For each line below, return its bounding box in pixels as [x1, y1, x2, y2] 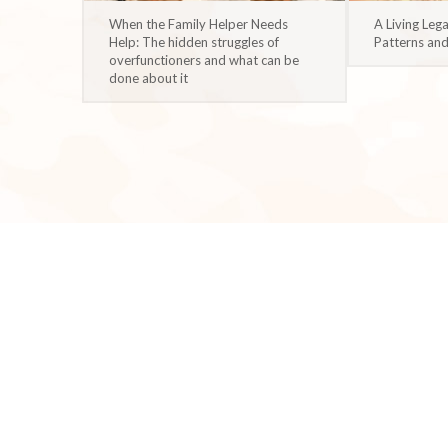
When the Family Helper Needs [109, 15, 288, 32]
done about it [109, 69, 188, 86]
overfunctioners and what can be [109, 51, 299, 68]
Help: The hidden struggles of [109, 33, 279, 50]
